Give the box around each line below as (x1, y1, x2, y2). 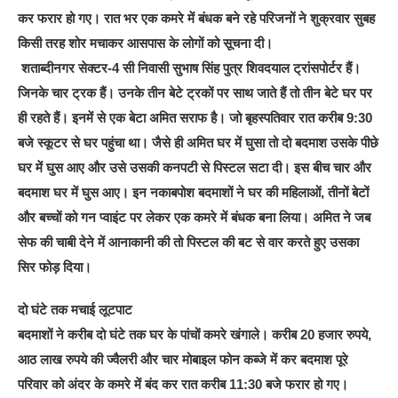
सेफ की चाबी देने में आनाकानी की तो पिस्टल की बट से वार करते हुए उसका (18, 234, 360, 250)
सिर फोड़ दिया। (18, 259, 96, 275)
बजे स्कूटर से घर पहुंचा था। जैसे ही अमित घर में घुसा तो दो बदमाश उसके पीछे (18, 134, 379, 150)
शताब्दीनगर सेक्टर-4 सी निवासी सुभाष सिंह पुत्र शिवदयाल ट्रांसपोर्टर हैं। (18, 60, 362, 76)
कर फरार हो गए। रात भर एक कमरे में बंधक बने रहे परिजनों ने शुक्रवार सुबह (18, 10, 376, 26)
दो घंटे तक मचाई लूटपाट (18, 301, 133, 317)
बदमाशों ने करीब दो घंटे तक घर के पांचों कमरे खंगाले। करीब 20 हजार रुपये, (18, 326, 372, 342)
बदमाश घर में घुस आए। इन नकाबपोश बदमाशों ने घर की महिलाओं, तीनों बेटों (18, 184, 370, 200)
